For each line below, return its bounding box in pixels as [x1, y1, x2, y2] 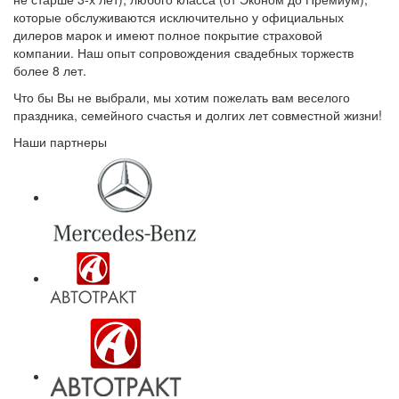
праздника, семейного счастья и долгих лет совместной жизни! [13, 105, 382, 124]
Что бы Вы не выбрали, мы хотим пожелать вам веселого [13, 87, 350, 106]
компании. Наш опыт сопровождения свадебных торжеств [13, 43, 354, 61]
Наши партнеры [13, 132, 107, 151]
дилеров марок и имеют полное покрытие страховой [13, 25, 322, 44]
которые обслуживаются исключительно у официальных [13, 7, 344, 26]
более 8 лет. [13, 61, 86, 79]
